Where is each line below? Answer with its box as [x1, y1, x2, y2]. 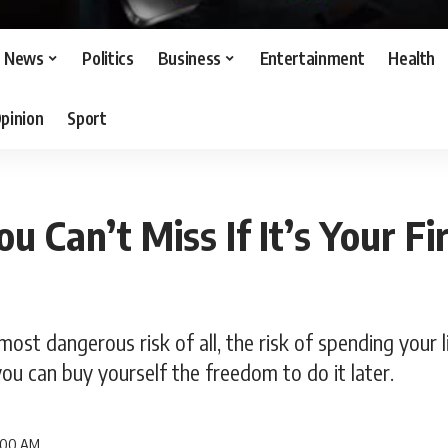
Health [388, 47, 436, 70]
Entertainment [259, 47, 365, 70]
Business [157, 47, 221, 70]
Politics [82, 47, 134, 70]
